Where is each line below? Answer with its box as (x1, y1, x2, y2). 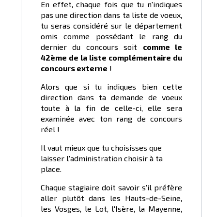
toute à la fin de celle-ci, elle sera (41, 103, 182, 113)
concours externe (41, 63, 108, 73)
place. (41, 164, 62, 174)
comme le (142, 42, 183, 52)
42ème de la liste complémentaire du (41, 53, 182, 62)
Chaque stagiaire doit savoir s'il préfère (41, 183, 182, 192)
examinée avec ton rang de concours (41, 114, 182, 124)
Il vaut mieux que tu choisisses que (41, 143, 162, 153)
